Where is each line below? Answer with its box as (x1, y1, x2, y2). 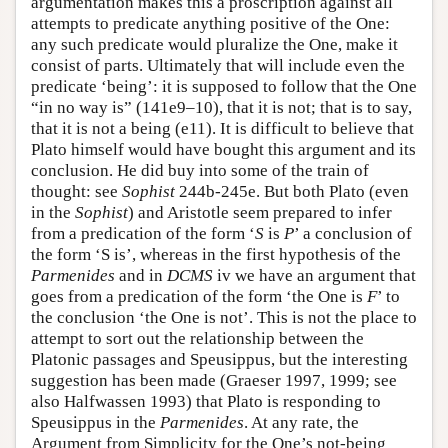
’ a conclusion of (294, 223, 412, 243)
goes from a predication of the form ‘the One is (31, 286, 367, 306)
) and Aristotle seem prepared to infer (128, 202, 392, 222)
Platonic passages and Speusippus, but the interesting (31, 349, 408, 369)
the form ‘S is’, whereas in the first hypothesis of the (31, 244, 401, 264)
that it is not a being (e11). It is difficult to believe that (31, 118, 414, 138)
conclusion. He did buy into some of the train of (31, 160, 369, 180)
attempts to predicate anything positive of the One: (31, 13, 390, 33)
